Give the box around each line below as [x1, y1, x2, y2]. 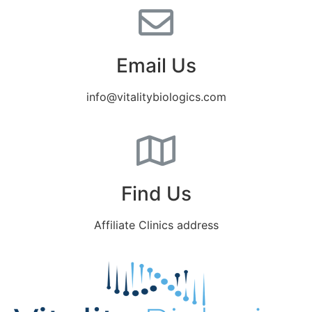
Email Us [116, 53, 196, 77]
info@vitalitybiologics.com [86, 89, 226, 104]
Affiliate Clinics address [93, 217, 219, 232]
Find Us [120, 181, 192, 205]
